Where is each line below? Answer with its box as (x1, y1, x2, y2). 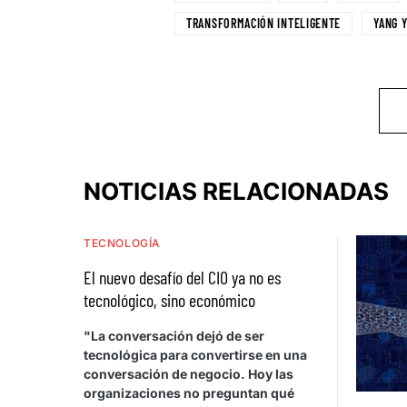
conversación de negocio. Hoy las (84, 366, 293, 382)
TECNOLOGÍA (84, 236, 161, 251)
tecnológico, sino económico (84, 289, 255, 312)
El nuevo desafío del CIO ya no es (84, 266, 281, 289)
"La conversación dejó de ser (84, 328, 264, 344)
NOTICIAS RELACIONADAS (84, 177, 389, 206)
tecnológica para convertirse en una (84, 347, 307, 363)
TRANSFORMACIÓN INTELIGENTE (186, 15, 342, 32)
